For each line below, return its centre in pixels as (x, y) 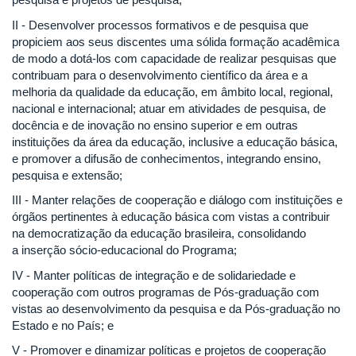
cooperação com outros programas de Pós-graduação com (166, 292)
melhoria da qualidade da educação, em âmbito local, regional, (172, 91)
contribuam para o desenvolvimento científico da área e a (160, 75)
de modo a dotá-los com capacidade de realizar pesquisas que (174, 58)
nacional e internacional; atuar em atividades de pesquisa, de (169, 108)
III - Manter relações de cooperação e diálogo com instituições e (177, 200)
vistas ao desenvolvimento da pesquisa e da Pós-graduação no (176, 308)
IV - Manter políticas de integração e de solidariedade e (154, 275)
